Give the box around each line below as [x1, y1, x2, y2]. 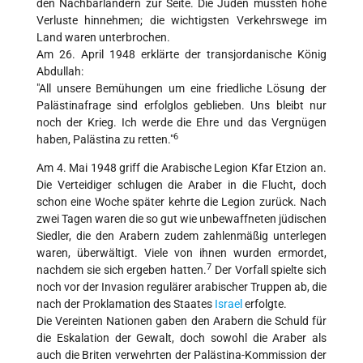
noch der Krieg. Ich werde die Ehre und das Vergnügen [36, 116, 327, 130]
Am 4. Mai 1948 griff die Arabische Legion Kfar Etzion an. [36, 161, 327, 175]
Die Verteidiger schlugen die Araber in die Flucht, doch [36, 178, 327, 192]
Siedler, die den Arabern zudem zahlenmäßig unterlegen [36, 229, 327, 243]
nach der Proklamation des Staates [36, 297, 215, 311]
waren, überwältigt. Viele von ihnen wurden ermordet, [36, 246, 327, 260]
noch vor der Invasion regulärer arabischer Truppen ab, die [36, 280, 327, 294]
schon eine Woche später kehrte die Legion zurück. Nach [36, 195, 327, 209]
